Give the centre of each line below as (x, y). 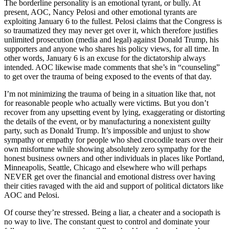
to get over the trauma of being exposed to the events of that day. (108, 77)
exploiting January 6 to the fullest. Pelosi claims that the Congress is (113, 21)
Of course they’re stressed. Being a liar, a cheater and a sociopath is (112, 213)
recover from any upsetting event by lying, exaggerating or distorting (114, 112)
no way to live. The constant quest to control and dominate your (107, 222)
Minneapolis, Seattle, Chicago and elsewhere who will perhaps (105, 168)
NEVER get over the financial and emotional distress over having (110, 177)
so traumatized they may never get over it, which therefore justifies (111, 31)
